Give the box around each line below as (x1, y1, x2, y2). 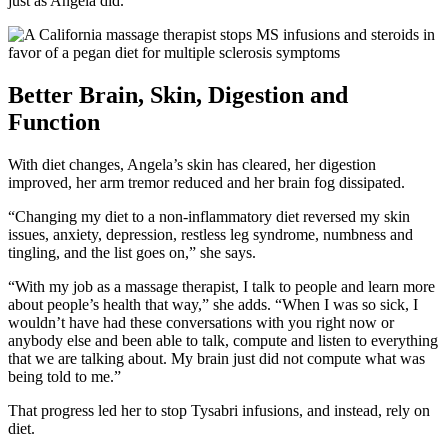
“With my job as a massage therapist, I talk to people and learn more (8, 277, 435, 295)
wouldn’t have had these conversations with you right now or (8, 313, 394, 331)
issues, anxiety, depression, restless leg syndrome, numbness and (8, 225, 413, 243)
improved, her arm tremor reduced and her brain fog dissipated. (8, 173, 405, 191)
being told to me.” (8, 367, 121, 385)
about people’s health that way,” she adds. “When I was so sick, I (8, 295, 418, 313)
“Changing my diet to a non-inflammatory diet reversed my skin (8, 207, 410, 225)
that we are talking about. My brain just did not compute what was (8, 349, 425, 367)
